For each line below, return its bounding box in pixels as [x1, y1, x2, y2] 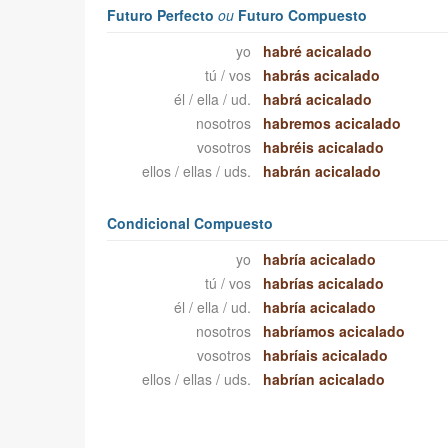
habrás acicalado [263, 65, 381, 86]
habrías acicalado [263, 273, 385, 294]
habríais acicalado [263, 345, 389, 366]
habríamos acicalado [263, 321, 406, 342]
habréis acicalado [263, 137, 385, 158]
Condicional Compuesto [106, 213, 273, 234]
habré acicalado [263, 41, 373, 62]
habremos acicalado [263, 113, 402, 134]
